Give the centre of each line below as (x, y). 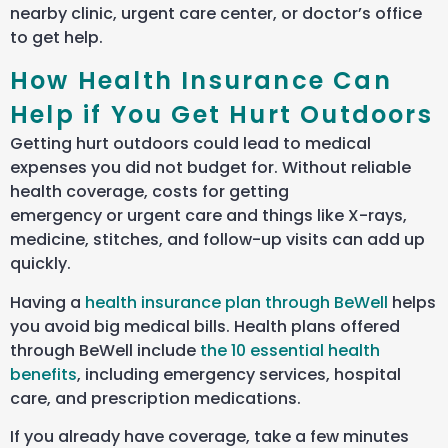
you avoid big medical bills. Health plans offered (205, 326)
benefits (43, 374)
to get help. (58, 37)
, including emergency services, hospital (239, 374)
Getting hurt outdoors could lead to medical (190, 144)
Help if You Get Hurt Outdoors (221, 115)
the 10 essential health (290, 350)
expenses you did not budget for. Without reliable (210, 168)
